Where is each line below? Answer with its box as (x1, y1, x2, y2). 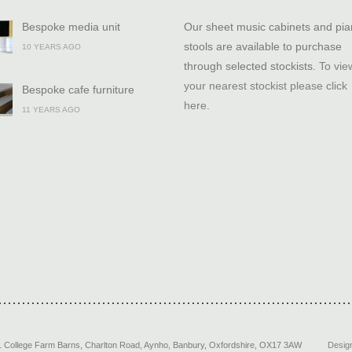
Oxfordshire (209, 340, 255, 350)
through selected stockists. (184, 60, 319, 72)
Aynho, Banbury (144, 340, 204, 350)
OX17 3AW (259, 340, 302, 350)
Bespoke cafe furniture (22, 83, 134, 96)
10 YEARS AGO (22, 42, 81, 51)
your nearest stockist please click (184, 79, 347, 92)
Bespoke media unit (22, 20, 120, 33)
